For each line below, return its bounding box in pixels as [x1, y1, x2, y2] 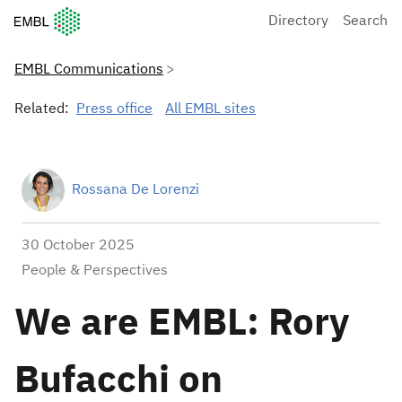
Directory [268, 13, 328, 29]
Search [343, 13, 388, 29]
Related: [14, 102, 69, 117]
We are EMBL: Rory [14, 305, 349, 343]
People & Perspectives [22, 264, 168, 278]
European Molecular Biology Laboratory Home [14, 9, 310, 23]
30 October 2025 [22, 239, 135, 253]
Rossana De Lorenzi [72, 183, 199, 197]
